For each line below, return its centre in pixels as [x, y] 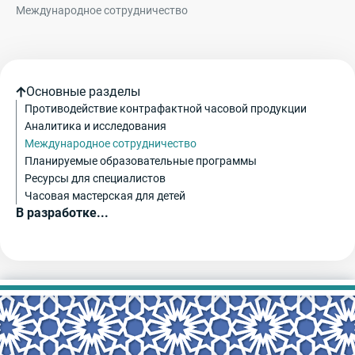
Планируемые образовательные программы [141, 161]
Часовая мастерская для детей [105, 196]
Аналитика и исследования [95, 126]
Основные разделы [83, 92]
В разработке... [62, 213]
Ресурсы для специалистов [95, 179]
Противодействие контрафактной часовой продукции [166, 109]
